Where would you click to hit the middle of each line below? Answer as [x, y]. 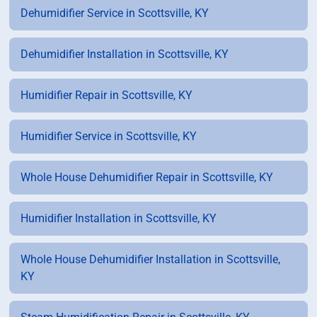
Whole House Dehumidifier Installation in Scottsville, [151, 260]
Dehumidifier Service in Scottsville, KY [115, 13]
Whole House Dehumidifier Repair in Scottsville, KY [147, 178]
